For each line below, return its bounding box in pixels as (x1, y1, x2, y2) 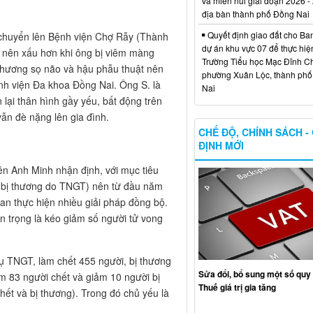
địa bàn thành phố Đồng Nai (201, 7, 310, 20)
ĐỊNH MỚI (198, 138, 244, 152)
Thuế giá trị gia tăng (198, 281, 276, 294)
